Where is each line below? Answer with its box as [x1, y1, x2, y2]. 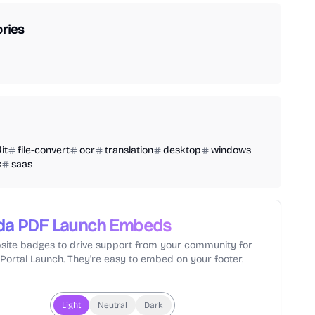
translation [105, 144, 153, 156]
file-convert [18, 144, 70, 156]
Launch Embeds [48, 216, 172, 236]
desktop [163, 144, 201, 156]
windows [211, 144, 251, 156]
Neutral [98, 300, 127, 310]
